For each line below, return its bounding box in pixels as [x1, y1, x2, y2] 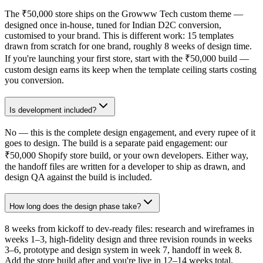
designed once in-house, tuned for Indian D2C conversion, [5, 20, 221, 31]
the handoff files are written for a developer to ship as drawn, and [5, 161, 245, 171]
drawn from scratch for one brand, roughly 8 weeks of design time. [5, 41, 252, 52]
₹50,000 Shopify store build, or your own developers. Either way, [5, 150, 248, 160]
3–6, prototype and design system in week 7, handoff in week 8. [5, 245, 242, 255]
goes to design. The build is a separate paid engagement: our [5, 137, 227, 148]
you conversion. [5, 75, 64, 86]
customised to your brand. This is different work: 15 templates [5, 31, 234, 41]
